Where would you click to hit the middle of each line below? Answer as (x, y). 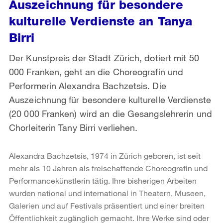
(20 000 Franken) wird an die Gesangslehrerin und (111, 113)
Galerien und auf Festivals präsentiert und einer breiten (107, 205)
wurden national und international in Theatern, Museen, (107, 193)
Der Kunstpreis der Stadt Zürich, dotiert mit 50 (104, 57)
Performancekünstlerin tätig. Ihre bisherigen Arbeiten (103, 180)
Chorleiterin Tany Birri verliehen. (73, 127)
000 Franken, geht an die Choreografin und (96, 71)
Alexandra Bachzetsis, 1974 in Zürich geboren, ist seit (105, 155)
